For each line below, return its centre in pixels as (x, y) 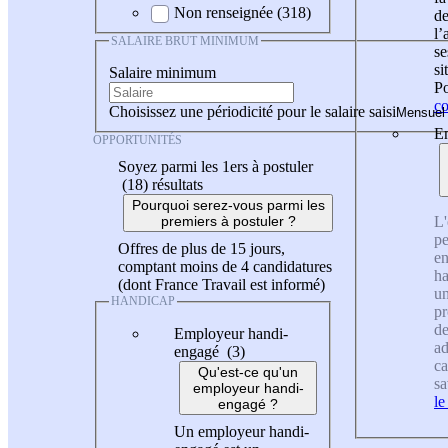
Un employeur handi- (241, 431)
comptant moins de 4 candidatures (225, 267)
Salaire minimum (162, 73)
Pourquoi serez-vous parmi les (228, 205)
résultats (177, 185)
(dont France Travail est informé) (221, 285)
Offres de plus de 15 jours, (201, 249)
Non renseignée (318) (242, 12)
